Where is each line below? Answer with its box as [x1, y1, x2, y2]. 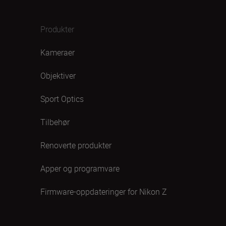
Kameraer [40, 47, 75, 58]
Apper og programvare [40, 163, 120, 174]
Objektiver [40, 70, 76, 81]
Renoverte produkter [40, 140, 111, 151]
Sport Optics [40, 93, 84, 104]
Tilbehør [40, 117, 70, 128]
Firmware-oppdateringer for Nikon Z [40, 186, 167, 197]
